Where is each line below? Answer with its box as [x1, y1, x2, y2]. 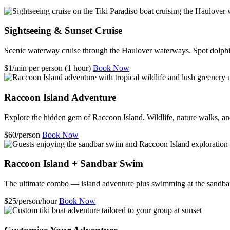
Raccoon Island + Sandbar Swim [4, 158, 143, 169]
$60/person [4, 130, 40, 139]
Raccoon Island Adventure [4, 91, 116, 103]
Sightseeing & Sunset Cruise [4, 25, 122, 36]
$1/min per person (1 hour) [4, 64, 91, 73]
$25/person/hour [4, 196, 57, 205]
